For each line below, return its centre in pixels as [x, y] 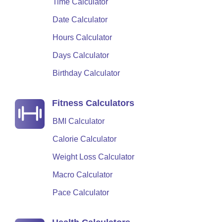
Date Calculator [80, 20]
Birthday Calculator [86, 73]
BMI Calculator [79, 121]
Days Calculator [81, 55]
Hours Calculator [82, 37]
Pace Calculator [81, 193]
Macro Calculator [83, 175]
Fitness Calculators [93, 103]
